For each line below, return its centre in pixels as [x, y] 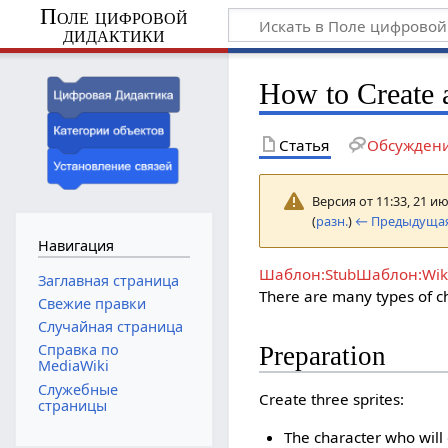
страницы [72, 405]
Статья [304, 144]
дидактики [113, 34]
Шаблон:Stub [308, 273]
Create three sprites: [332, 399]
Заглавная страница [108, 280]
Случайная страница [110, 327]
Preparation [323, 356]
